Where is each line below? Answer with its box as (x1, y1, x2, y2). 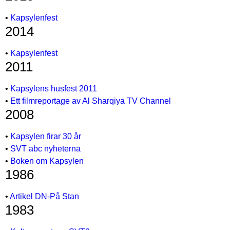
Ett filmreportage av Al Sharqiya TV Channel (10, 97, 171, 105)
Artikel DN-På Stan (10, 192, 79, 201)
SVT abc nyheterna (10, 144, 81, 153)
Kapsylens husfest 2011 (10, 84, 97, 93)
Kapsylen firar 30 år (10, 132, 81, 141)
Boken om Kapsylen (10, 157, 84, 165)
